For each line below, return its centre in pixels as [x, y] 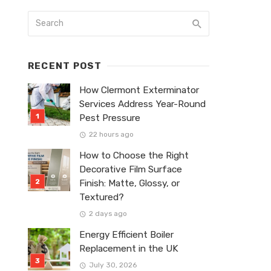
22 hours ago [111, 135]
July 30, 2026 [113, 265]
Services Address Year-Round [142, 104]
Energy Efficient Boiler [126, 235]
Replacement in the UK [129, 249]
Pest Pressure [110, 118]
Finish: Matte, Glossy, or [129, 184]
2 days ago [108, 214]
